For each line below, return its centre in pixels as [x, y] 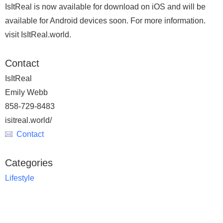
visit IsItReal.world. [38, 35]
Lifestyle [20, 178]
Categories [29, 163]
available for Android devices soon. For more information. [105, 21]
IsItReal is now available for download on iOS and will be [105, 7]
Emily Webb [26, 92]
